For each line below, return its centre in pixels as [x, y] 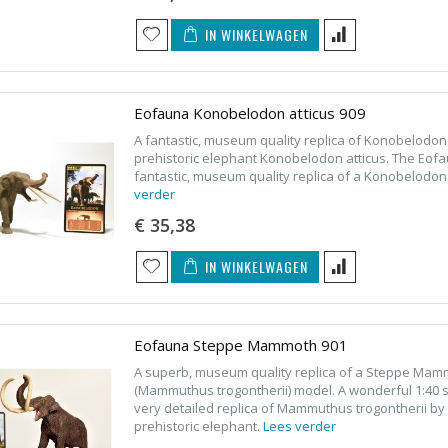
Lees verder [299, 425]
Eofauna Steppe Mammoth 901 [240, 344]
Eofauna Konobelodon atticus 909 [249, 112]
